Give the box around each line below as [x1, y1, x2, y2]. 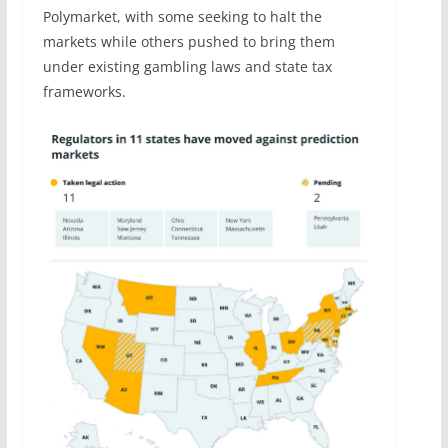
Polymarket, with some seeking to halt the [42, 7, 322, 27]
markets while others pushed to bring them [42, 32, 335, 52]
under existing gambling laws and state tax [42, 57, 332, 77]
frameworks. [42, 82, 126, 102]
